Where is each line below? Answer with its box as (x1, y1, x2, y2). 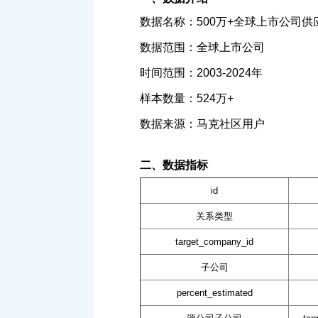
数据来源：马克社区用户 (140, 118, 265, 131)
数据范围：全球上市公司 (140, 41, 265, 54)
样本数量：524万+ (140, 92, 234, 105)
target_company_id (175, 236, 253, 248)
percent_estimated (176, 287, 253, 299)
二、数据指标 (140, 159, 208, 172)
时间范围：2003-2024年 (140, 67, 263, 79)
